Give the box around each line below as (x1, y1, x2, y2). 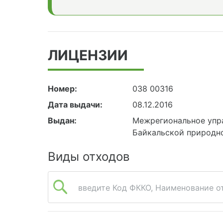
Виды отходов (48, 149, 129, 164)
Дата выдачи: (48, 99, 103, 110)
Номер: (48, 83, 77, 94)
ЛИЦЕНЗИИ (48, 46, 128, 64)
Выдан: (48, 115, 77, 125)
